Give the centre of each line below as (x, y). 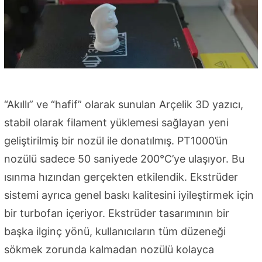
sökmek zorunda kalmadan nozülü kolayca (109, 249)
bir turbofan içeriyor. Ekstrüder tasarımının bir (117, 213)
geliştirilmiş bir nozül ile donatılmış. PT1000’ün (116, 140)
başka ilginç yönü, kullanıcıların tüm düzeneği (115, 231)
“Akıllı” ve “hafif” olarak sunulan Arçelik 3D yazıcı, (124, 104)
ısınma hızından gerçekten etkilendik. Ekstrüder (121, 177)
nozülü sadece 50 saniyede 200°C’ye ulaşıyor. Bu (124, 158)
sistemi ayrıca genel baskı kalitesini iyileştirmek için (129, 195)
